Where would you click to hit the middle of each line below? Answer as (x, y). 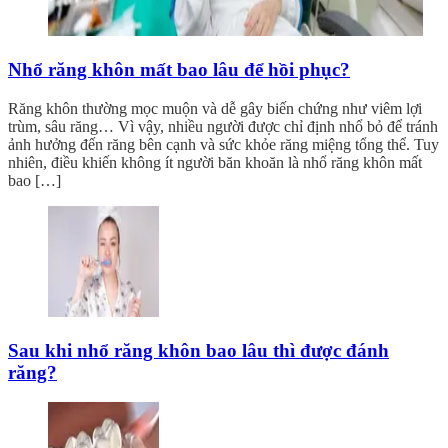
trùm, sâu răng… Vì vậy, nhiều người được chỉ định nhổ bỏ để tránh (223, 126)
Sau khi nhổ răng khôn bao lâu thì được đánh (198, 350)
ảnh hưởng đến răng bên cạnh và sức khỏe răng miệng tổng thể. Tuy (223, 144)
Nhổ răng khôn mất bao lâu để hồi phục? (179, 70)
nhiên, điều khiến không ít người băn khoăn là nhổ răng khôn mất (215, 162)
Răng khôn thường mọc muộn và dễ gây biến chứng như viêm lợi (215, 108)
